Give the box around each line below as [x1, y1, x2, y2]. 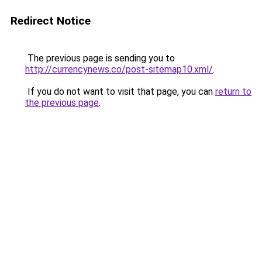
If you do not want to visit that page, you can [25, 86, 215, 97]
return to [215, 86, 251, 97]
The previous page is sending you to [25, 53, 175, 64]
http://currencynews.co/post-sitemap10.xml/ [25, 64, 213, 75]
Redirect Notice [11, 14, 91, 27]
